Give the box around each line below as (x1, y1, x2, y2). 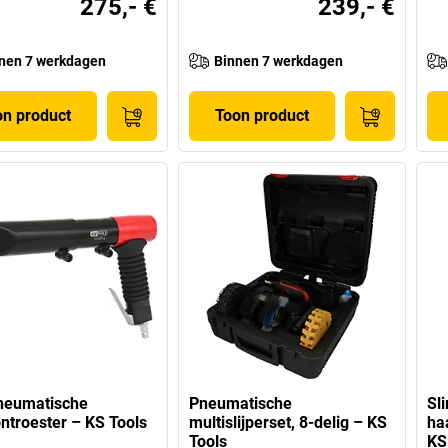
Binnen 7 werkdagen (214, 53, 344, 70)
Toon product (214, 106, 309, 126)
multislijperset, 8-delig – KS (189, 413, 388, 433)
